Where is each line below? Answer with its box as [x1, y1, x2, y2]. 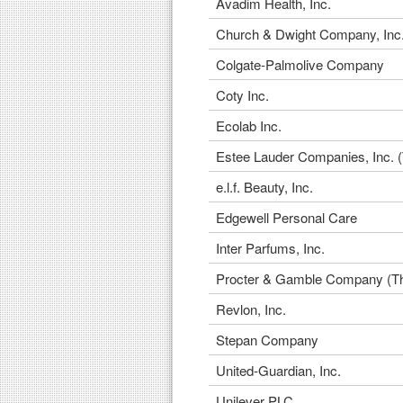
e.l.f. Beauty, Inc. [216, 177, 313, 196]
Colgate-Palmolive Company [216, 55, 384, 74]
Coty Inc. [216, 85, 269, 104]
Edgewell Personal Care [216, 208, 357, 227]
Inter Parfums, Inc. [216, 238, 325, 257]
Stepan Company [216, 330, 318, 349]
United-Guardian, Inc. [216, 361, 341, 380]
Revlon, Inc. [216, 300, 286, 318]
